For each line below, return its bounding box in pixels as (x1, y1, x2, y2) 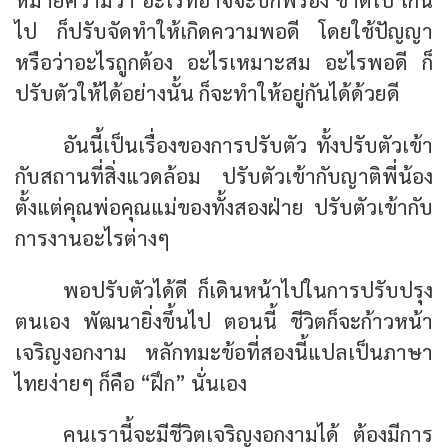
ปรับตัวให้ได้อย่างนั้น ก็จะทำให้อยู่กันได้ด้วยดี (15, 78, 400, 106)
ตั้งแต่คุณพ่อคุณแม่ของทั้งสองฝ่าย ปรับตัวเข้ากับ (15, 192, 433, 220)
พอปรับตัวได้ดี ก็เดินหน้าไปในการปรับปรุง (63, 275, 433, 303)
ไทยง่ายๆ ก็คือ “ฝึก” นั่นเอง (15, 368, 247, 396)
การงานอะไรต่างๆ (15, 223, 170, 251)
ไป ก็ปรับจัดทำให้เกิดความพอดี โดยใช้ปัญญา (15, 16, 433, 44)
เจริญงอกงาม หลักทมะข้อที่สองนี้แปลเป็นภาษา (15, 337, 433, 365)
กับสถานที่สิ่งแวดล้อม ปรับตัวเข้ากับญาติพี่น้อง (15, 161, 433, 189)
